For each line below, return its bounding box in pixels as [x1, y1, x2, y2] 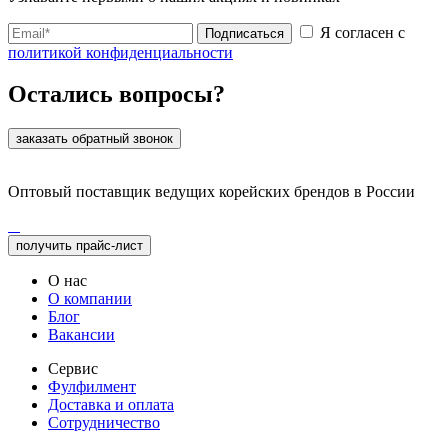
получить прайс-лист [16, 238, 143, 254]
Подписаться [205, 25, 284, 41]
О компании [48, 290, 132, 308]
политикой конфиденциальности [8, 43, 233, 61]
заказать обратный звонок [16, 131, 173, 147]
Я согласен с [316, 23, 405, 41]
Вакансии [48, 326, 115, 344]
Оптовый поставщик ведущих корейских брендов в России [8, 183, 415, 201]
